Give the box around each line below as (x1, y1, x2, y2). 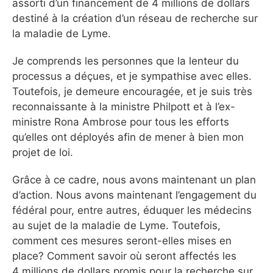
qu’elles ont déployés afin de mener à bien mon (12, 130, 244, 143)
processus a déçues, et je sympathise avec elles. (12, 69, 252, 82)
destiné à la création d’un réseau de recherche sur (12, 12, 258, 24)
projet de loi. (12, 146, 73, 158)
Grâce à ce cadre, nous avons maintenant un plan (12, 173, 256, 186)
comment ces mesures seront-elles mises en (12, 234, 232, 247)
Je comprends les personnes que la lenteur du (12, 54, 239, 67)
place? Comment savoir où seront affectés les (12, 249, 236, 262)
